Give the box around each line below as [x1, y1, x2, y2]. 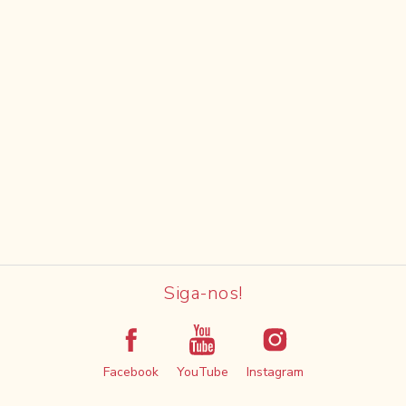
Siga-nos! [163, 281, 243, 305]
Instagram [246, 363, 304, 381]
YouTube [176, 363, 228, 381]
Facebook [102, 363, 159, 381]
